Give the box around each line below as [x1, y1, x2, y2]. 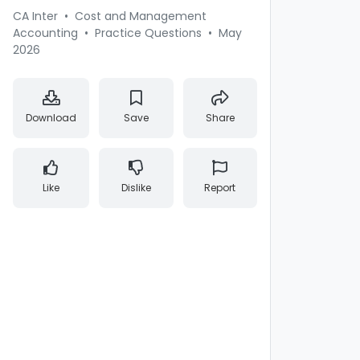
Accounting [13, 25, 78, 41]
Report [204, 181, 236, 194]
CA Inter [13, 8, 58, 24]
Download [26, 111, 76, 125]
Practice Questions [95, 25, 202, 41]
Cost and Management [75, 8, 207, 24]
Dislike [121, 181, 151, 194]
